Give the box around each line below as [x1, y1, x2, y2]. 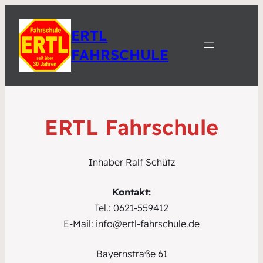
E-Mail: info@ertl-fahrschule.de [63, 218, 200, 230]
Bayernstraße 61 [96, 248, 167, 260]
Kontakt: [112, 186, 151, 198]
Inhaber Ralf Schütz [88, 156, 175, 168]
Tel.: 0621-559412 [95, 202, 168, 214]
